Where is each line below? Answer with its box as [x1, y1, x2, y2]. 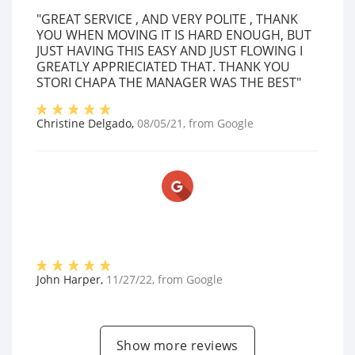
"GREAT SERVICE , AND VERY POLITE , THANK [36, 10, 298, 28]
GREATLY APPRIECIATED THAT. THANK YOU [36, 58, 290, 75]
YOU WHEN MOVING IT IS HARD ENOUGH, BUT [36, 26, 311, 44]
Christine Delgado [36, 116, 132, 131]
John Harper [36, 272, 101, 287]
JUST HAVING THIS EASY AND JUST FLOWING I [36, 42, 303, 59]
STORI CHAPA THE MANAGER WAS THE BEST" [36, 74, 301, 91]
